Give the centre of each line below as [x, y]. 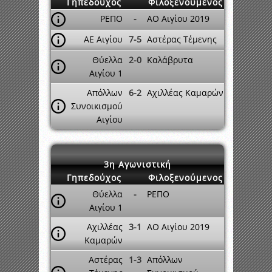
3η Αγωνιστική [138, 164]
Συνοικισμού [97, 106]
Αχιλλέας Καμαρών [185, 93]
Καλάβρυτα [170, 60]
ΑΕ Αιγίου [103, 39]
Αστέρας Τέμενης [182, 39]
